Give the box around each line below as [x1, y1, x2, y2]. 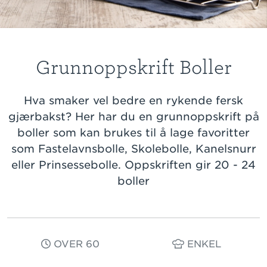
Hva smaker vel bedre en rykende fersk [24, 94, 243, 107]
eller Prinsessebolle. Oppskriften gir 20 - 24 [11, 158, 256, 171]
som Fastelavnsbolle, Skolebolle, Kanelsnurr [11, 142, 256, 155]
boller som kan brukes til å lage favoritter [17, 126, 250, 139]
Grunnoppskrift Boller [35, 56, 232, 78]
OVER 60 [51, 238, 100, 250]
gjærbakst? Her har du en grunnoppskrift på [8, 110, 259, 123]
